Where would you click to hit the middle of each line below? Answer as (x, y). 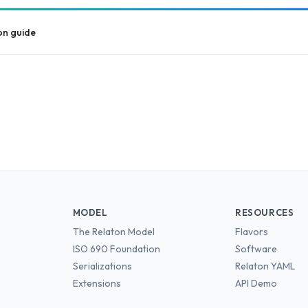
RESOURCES (265, 212)
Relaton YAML (265, 266)
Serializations (102, 266)
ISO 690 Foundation (116, 249)
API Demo (256, 283)
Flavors (252, 232)
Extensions (97, 283)
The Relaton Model (113, 232)
